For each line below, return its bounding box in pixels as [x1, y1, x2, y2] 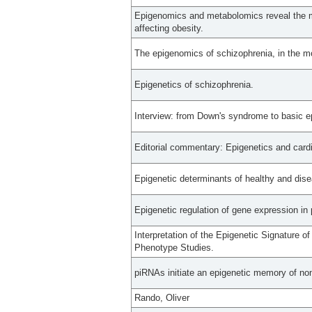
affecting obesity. [134, 23, 203, 34]
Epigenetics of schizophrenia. [134, 79, 253, 91]
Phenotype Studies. [134, 242, 214, 253]
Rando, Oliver [134, 292, 189, 304]
